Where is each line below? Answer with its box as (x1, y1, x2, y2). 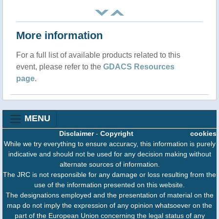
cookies (190, 130, 217, 138)
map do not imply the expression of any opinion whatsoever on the (7, 201, 212, 210)
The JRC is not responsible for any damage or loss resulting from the (3, 171, 216, 179)
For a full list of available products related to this (16, 51, 180, 60)
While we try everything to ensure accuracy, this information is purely (3, 140, 216, 148)
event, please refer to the (16, 63, 103, 71)
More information (16, 29, 103, 42)
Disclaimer (59, 130, 94, 138)
